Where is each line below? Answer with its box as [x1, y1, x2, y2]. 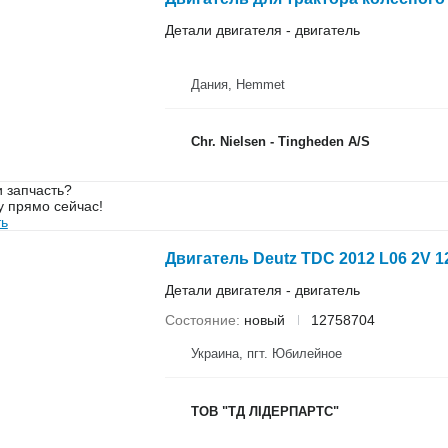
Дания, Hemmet [190, 76, 285, 92]
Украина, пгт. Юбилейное [190, 346, 342, 362]
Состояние [164, 311, 236, 328]
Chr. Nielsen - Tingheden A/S [190, 134, 370, 150]
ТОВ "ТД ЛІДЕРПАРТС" [190, 403, 339, 419]
